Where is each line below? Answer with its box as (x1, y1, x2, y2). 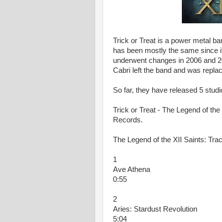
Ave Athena (113, 166, 150, 173)
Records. (113, 116, 143, 124)
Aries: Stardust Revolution (113, 205, 197, 213)
